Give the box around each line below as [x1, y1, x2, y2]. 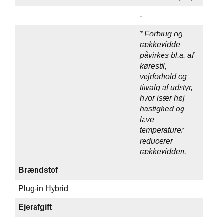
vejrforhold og [140, 73, 187, 81]
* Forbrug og [140, 30, 182, 38]
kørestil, [140, 62, 167, 70]
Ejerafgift [18, 203, 52, 211]
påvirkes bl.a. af [140, 51, 194, 59]
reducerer [140, 137, 173, 145]
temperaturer [140, 126, 183, 134]
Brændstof [18, 166, 58, 174]
